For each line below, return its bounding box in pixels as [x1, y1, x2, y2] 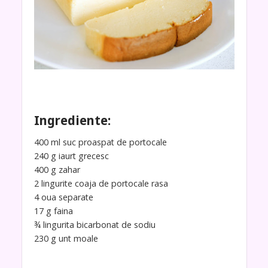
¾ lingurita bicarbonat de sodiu [33, 218, 156, 230]
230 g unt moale [33, 232, 98, 244]
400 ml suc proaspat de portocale [33, 136, 167, 148]
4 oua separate [33, 191, 93, 203]
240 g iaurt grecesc [33, 150, 109, 162]
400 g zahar [33, 163, 80, 175]
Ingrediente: [33, 112, 111, 129]
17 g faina [33, 205, 73, 217]
